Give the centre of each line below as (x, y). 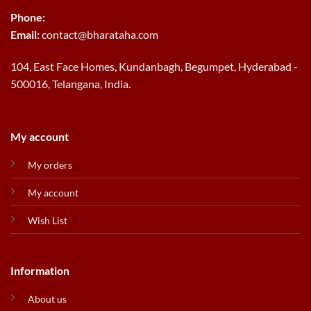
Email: (26, 35)
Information (40, 271)
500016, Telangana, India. (70, 83)
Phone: (28, 17)
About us (47, 299)
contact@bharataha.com (100, 35)
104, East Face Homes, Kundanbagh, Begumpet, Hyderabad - (154, 66)
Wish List (47, 220)
